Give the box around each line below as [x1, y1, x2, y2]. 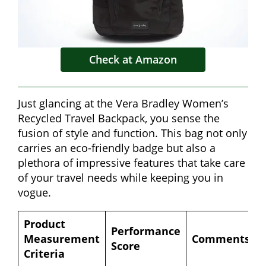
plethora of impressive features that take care [18, 156, 245, 170]
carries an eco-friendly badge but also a [18, 141, 216, 156]
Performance [111, 224, 180, 239]
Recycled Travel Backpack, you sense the [18, 111, 220, 126]
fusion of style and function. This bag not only [18, 126, 247, 141]
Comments [192, 232, 250, 246]
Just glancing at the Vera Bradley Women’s [18, 96, 229, 111]
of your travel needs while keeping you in [18, 170, 223, 185]
